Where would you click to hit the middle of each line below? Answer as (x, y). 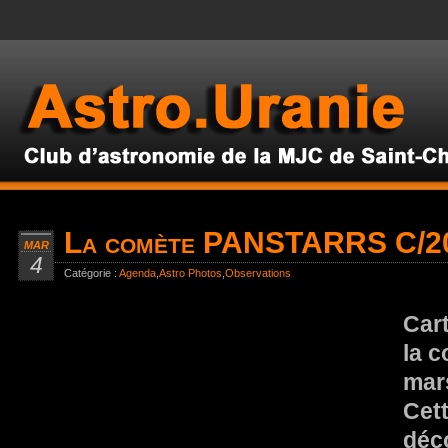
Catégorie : (91, 273)
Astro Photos (190, 273)
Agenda (137, 273)
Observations (258, 273)
